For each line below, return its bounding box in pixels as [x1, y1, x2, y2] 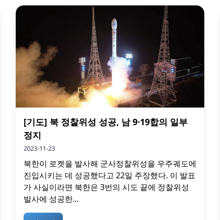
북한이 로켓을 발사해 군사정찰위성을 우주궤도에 [24, 158, 196, 169]
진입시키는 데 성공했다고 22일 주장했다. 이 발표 [24, 169, 195, 181]
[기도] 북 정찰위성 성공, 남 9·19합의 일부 [24, 115, 188, 128]
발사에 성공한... [24, 193, 79, 204]
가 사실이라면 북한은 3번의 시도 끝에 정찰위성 [24, 181, 189, 192]
